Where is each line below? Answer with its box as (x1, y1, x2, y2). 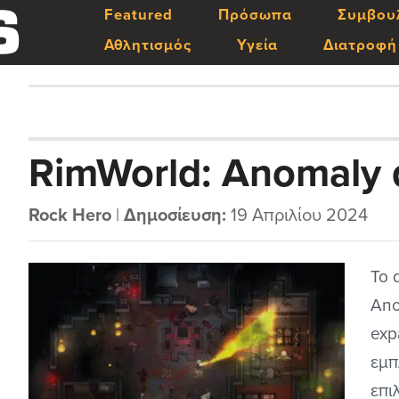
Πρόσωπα (217, 6, 292, 24)
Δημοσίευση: (124, 205, 227, 226)
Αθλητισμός (103, 37, 191, 54)
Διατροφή (322, 37, 397, 54)
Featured (103, 6, 173, 24)
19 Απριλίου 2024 (226, 205, 369, 226)
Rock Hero (28, 205, 112, 226)
